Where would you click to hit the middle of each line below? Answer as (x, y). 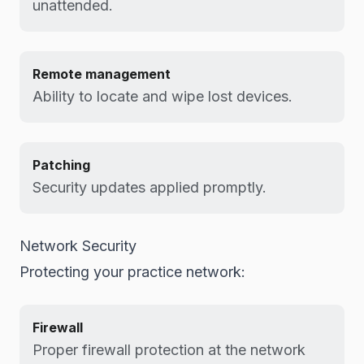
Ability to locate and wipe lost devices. (162, 96)
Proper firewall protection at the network (169, 350)
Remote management (102, 74)
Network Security (78, 246)
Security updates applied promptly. (149, 187)
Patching (61, 165)
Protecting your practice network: (132, 272)
